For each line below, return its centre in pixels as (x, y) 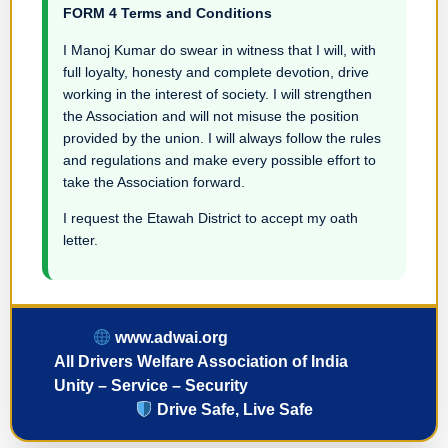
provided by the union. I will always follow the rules (222, 137)
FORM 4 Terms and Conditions (167, 13)
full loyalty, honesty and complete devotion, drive (216, 71)
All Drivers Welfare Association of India (200, 362)
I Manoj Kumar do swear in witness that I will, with (219, 49)
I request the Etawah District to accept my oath (210, 218)
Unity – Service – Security (150, 386)
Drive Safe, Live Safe (233, 410)
